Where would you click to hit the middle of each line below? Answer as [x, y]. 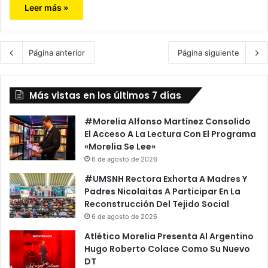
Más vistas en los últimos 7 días [105, 96]
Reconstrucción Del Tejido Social [157, 204]
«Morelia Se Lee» [120, 147]
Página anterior [57, 53]
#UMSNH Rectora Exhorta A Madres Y [166, 179]
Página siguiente [208, 53]
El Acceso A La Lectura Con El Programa [170, 134]
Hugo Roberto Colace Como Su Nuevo [167, 249]
